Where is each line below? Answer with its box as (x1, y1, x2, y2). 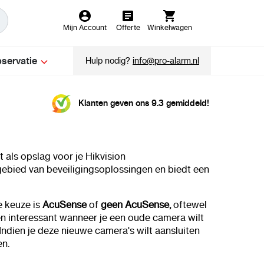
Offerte (115, 23, 140, 32)
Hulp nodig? (85, 55, 133, 66)
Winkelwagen (147, 23, 192, 32)
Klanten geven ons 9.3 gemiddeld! (78, 98, 209, 109)
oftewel (173, 199, 207, 210)
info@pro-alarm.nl (133, 55, 200, 66)
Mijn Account (62, 23, 107, 32)
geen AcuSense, (101, 199, 173, 210)
